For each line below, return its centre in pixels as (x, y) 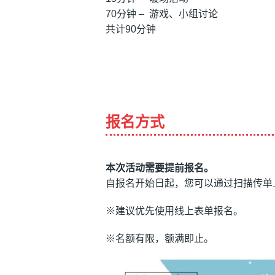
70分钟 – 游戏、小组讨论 (163, 14)
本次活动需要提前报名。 (160, 168)
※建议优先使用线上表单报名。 (174, 211)
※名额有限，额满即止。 (160, 238)
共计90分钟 (134, 29)
